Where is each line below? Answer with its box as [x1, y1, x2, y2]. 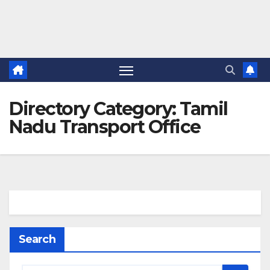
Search [19, 233, 55, 246]
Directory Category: [9, 98, 180, 121]
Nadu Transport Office [9, 116, 201, 139]
